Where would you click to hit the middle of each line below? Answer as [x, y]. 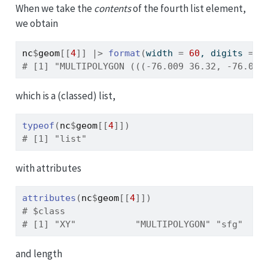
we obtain [36, 23]
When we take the [54, 8]
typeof [38, 125]
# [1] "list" [54, 138]
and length [39, 253]
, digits [224, 53]
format [124, 53]
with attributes [48, 168]
